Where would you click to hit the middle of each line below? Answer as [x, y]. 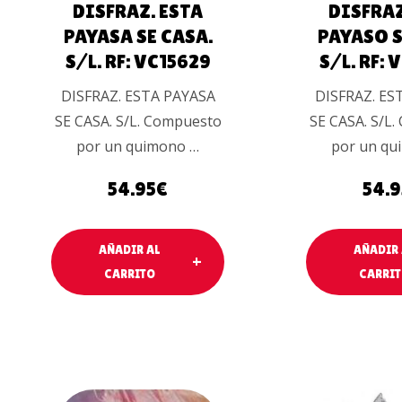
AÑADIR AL [130, 250]
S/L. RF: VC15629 [138, 62]
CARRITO [129, 274]
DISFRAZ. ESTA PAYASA [138, 96]
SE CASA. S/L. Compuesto [138, 122]
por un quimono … [138, 147]
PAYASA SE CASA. [138, 37]
